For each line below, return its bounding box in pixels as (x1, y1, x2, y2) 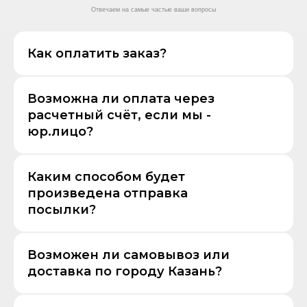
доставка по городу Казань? (27, 264, 222, 280)
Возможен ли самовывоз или (27, 247, 230, 263)
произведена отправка (27, 186, 188, 201)
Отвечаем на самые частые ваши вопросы (91, 6, 216, 14)
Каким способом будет (27, 169, 185, 185)
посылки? (27, 202, 96, 218)
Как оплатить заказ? (27, 46, 167, 62)
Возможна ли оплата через (27, 91, 214, 107)
